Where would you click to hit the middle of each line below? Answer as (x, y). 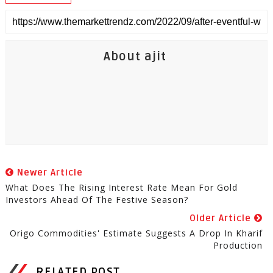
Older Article (222, 218)
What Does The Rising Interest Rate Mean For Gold (121, 187)
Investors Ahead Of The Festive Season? (97, 200)
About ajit (135, 57)
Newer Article (48, 172)
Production (238, 245)
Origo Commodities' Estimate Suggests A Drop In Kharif (136, 233)
